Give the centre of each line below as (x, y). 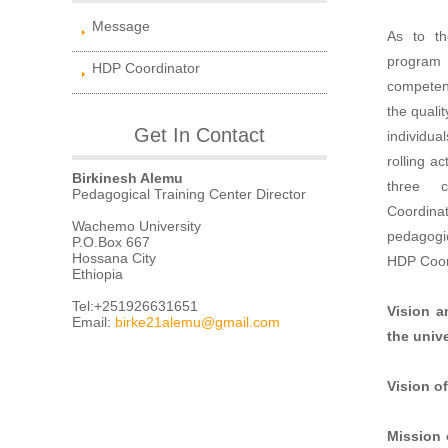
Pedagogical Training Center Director (189, 193)
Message (121, 25)
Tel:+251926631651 (135, 305)
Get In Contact (199, 134)
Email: (93, 321)
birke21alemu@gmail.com (197, 321)
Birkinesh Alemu (127, 177)
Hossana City (114, 257)
